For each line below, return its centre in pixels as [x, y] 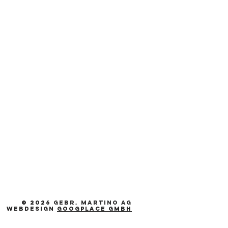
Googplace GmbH [94, 209]
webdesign [32, 209]
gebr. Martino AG [93, 203]
